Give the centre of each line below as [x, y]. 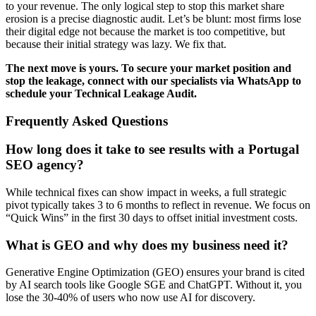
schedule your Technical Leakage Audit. [101, 93]
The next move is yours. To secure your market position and [148, 68]
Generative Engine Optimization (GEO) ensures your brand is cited [155, 272]
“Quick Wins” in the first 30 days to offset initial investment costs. [152, 217]
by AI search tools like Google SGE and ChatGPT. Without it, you [154, 285]
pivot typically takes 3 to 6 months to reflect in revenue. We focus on [158, 205]
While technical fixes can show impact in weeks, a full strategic [146, 192]
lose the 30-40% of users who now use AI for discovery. [130, 298]
